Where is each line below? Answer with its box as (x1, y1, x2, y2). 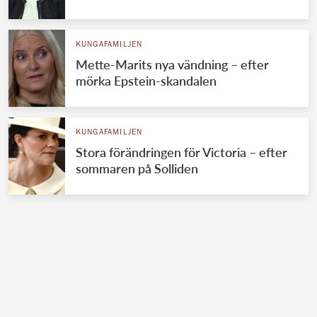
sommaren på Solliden (75, 161, 198, 177)
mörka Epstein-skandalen (75, 73, 217, 89)
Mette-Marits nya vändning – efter (75, 57, 269, 73)
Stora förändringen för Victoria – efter (75, 144, 287, 161)
